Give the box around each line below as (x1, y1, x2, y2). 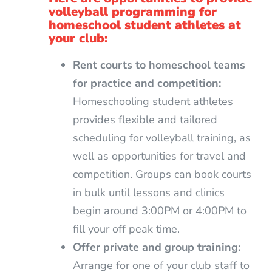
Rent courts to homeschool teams (72, 57, 245, 72)
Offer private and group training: (72, 239, 240, 254)
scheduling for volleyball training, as (72, 130, 251, 145)
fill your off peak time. (72, 221, 180, 236)
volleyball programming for (48, 2, 217, 20)
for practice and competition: (72, 75, 221, 90)
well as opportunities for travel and (72, 148, 246, 163)
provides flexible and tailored (72, 112, 217, 127)
